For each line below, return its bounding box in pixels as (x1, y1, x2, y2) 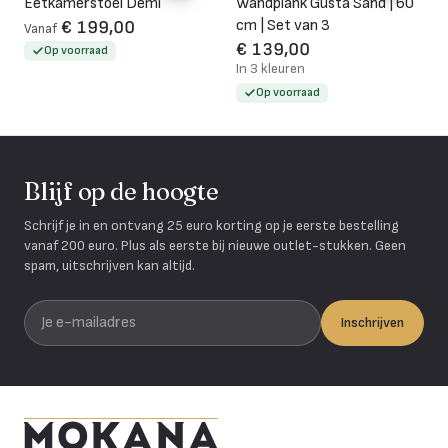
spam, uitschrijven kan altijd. (24, 257, 195, 275)
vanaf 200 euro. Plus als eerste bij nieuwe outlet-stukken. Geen (24, 237, 406, 255)
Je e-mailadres (23, 301, 118, 321)
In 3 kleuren (236, 60, 305, 78)
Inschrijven (341, 314, 404, 332)
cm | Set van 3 (236, 16, 330, 36)
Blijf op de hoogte (24, 177, 219, 207)
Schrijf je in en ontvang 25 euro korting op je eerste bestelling (24, 217, 399, 235)
